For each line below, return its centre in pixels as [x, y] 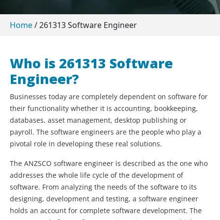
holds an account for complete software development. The [106, 211]
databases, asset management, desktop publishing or [98, 120]
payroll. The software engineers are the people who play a [106, 132]
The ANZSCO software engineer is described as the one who [109, 164]
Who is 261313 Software [91, 63]
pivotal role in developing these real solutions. [86, 144]
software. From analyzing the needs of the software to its [103, 187]
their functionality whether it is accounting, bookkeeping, [104, 109]
